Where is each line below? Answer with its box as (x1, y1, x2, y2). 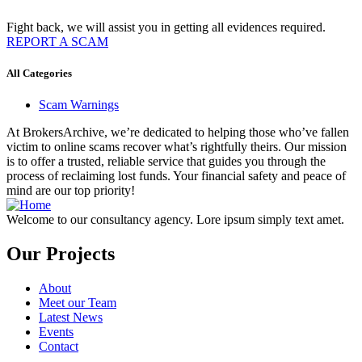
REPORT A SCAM (6, 34, 108, 48)
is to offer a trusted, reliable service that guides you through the (6, 154, 326, 169)
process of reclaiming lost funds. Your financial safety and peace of (6, 169, 346, 183)
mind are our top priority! (6, 183, 135, 198)
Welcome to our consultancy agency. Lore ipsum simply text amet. (6, 213, 344, 227)
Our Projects (6, 243, 115, 265)
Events (39, 325, 74, 339)
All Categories (6, 67, 72, 80)
